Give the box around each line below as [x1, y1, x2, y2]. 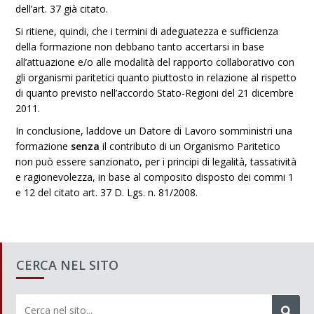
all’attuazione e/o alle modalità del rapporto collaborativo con [15, 55, 295, 69]
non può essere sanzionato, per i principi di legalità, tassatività [15, 155, 297, 168]
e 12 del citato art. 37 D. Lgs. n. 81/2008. [15, 186, 198, 199]
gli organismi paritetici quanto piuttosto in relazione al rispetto [15, 71, 297, 84]
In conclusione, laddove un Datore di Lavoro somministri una [15, 124, 293, 137]
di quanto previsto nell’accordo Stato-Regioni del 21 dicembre [15, 86, 294, 100]
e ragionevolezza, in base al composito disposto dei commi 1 [15, 170, 294, 184]
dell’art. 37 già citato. [15, 2, 109, 15]
